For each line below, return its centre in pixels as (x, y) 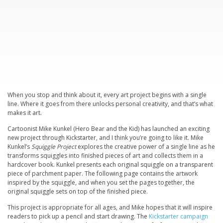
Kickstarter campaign (178, 216)
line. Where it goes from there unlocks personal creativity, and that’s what (110, 104)
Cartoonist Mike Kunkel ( (41, 128)
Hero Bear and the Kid (107, 128)
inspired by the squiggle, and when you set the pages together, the (101, 182)
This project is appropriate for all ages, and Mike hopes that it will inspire (110, 207)
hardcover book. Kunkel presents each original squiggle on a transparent (110, 164)
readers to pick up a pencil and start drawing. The (78, 216)
